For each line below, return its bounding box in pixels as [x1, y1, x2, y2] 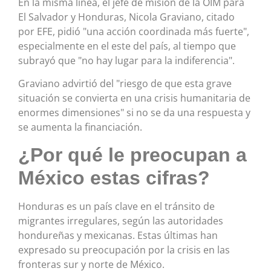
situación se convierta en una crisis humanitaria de [18, 91, 250, 105]
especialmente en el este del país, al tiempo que [18, 39, 236, 53]
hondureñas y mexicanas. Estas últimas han [18, 228, 218, 242]
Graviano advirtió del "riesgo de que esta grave [18, 77, 232, 91]
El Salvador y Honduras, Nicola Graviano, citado [18, 10, 235, 24]
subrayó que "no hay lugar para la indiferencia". [18, 53, 235, 67]
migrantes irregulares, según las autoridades [18, 214, 223, 227]
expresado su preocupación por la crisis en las [18, 243, 230, 256]
